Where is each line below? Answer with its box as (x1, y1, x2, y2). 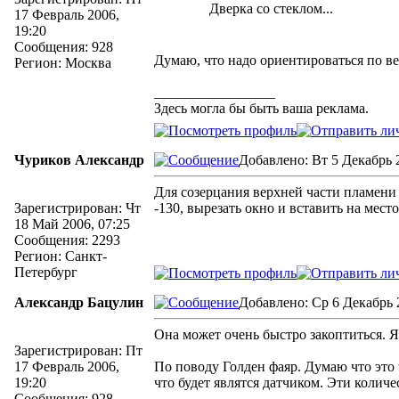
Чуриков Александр (14, 152, 144, 167)
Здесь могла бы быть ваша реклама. (154, 101, 369, 116)
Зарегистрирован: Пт (14, 343, 142, 358)
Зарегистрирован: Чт (14, 200, 141, 216)
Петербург (14, 265, 77, 280)
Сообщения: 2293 (14, 232, 120, 248)
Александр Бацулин (14, 295, 143, 310)
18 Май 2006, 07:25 (14, 216, 130, 232)
